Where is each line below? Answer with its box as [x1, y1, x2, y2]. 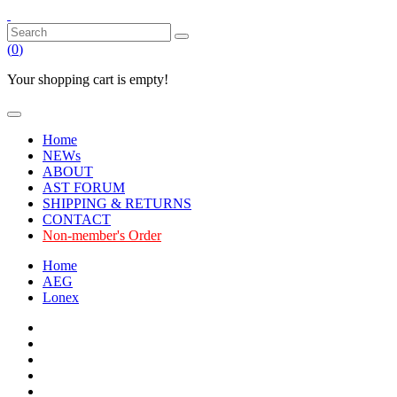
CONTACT [43, 212, 111, 227]
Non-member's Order [43, 228, 161, 243]
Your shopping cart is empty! [7, 72, 168, 87]
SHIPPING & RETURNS [43, 196, 191, 211]
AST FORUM [43, 180, 125, 195]
